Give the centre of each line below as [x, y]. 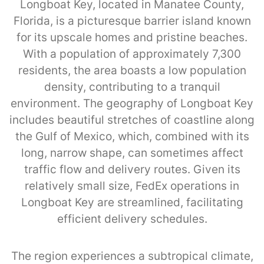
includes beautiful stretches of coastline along [132, 120]
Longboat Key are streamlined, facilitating [132, 202]
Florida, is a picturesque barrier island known [132, 21]
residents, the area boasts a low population [132, 70]
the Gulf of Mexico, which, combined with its [132, 136]
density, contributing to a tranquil [132, 87]
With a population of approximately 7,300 [132, 54]
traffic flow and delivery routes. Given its [132, 169]
